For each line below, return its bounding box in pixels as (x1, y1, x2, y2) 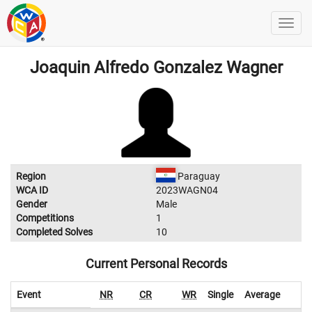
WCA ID (16, 185, 48, 196)
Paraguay (175, 171, 220, 182)
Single (208, 289, 233, 300)
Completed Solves (16, 226, 93, 237)
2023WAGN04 (156, 185, 218, 196)
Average (244, 289, 280, 300)
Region (16, 171, 46, 182)
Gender (16, 198, 47, 210)
